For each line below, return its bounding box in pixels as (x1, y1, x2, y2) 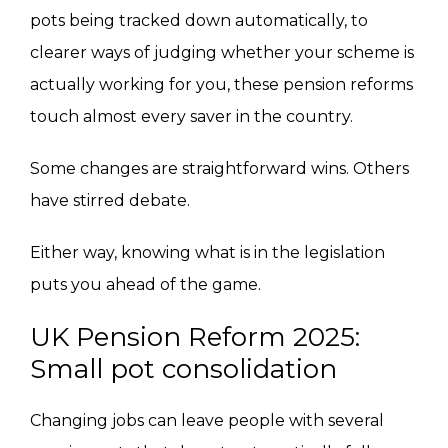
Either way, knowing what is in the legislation (30, 243, 385, 263)
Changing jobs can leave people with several (30, 411, 384, 431)
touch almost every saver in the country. (30, 107, 353, 127)
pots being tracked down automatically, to (30, 11, 368, 31)
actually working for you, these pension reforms (30, 75, 413, 95)
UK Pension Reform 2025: (30, 321, 360, 354)
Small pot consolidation (30, 353, 337, 386)
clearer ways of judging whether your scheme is (30, 43, 414, 63)
